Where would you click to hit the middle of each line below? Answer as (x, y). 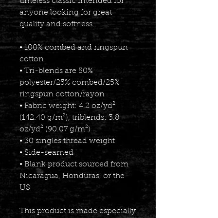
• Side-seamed (46, 153)
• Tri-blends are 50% (56, 71)
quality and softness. (58, 24)
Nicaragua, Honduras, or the (72, 176)
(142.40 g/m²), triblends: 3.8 (69, 118)
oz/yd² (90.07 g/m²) (55, 129)
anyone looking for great (66, 12)
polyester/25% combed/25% (70, 82)
